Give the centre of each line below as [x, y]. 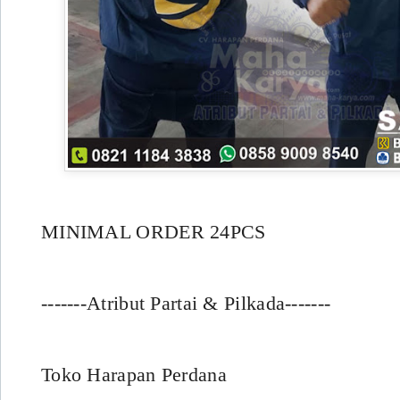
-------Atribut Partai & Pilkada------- [186, 303]
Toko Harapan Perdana [134, 374]
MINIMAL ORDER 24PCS [156, 231]
